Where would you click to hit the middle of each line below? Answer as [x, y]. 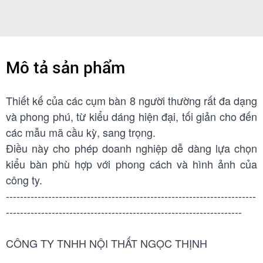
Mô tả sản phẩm [65, 68]
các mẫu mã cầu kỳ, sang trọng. [81, 132]
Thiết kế [25, 101]
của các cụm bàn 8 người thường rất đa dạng [150, 101]
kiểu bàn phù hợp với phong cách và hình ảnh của [131, 164]
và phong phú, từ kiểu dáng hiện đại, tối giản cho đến [131, 117]
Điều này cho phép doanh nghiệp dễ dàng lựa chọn [131, 148]
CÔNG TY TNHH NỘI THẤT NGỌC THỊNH [107, 243]
